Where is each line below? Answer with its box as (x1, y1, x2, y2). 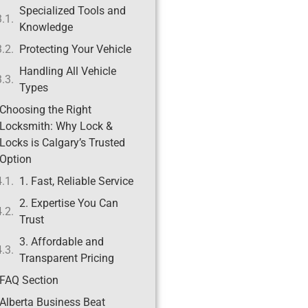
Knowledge (19, 21, 73, 34)
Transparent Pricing (19, 252, 114, 265)
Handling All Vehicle (19, 65, 116, 78)
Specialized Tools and (19, 4, 126, 18)
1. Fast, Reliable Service (19, 175, 133, 188)
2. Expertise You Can (19, 197, 118, 210)
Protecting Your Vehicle (19, 43, 131, 56)
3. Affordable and (19, 235, 104, 249)
